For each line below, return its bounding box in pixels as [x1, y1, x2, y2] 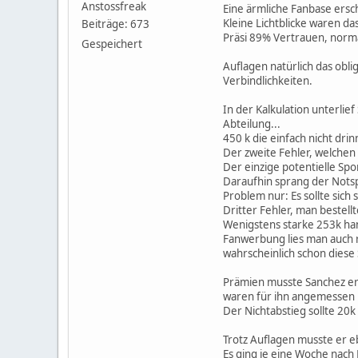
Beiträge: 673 [82, 16, 149, 31]
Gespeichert [82, 36, 142, 51]
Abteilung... [223, 116, 280, 131]
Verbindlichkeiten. [223, 73, 312, 88]
